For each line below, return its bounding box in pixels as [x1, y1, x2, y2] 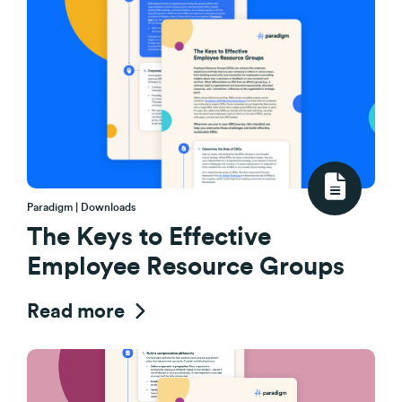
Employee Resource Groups [27, 254, 345, 279]
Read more [27, 301, 129, 321]
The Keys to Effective [27, 224, 271, 249]
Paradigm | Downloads [27, 202, 135, 213]
